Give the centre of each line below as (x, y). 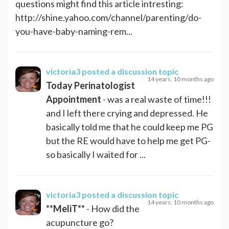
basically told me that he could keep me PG (130, 127)
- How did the (112, 208)
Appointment (74, 99)
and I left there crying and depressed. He (127, 113)
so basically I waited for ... (96, 154)
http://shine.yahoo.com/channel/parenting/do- (108, 17)
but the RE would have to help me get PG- (128, 140)
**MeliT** (65, 208)
